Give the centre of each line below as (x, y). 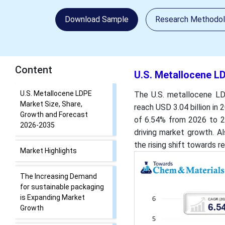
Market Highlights (48, 151)
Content (34, 70)
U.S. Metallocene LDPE (56, 93)
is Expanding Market (52, 197)
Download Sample (96, 19)
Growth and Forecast (54, 115)
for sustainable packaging (62, 187)
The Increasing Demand (59, 176)
